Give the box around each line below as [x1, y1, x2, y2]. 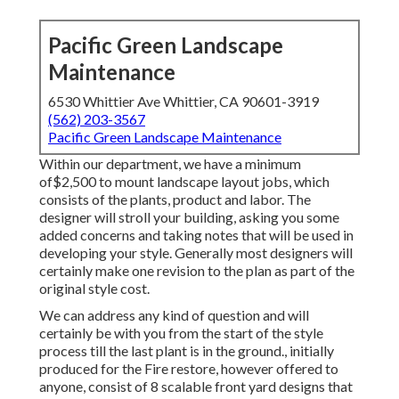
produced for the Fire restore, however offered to [39, 360, 338, 378]
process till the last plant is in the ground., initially [39, 342, 334, 360]
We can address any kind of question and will [39, 306, 309, 324]
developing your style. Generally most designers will [39, 244, 353, 262]
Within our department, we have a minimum [39, 155, 301, 173]
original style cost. [39, 280, 150, 297]
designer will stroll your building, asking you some [39, 208, 339, 226]
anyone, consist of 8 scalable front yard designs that [39, 378, 353, 395]
